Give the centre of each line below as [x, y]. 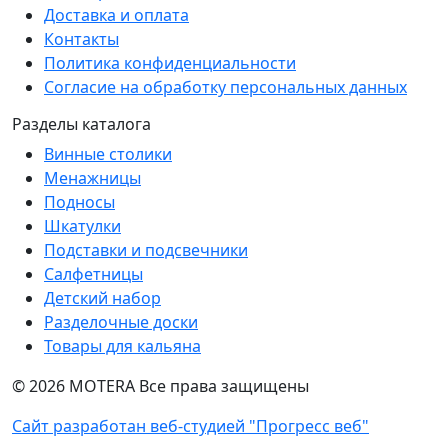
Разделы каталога [81, 124]
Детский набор [102, 298]
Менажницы [92, 178]
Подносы [79, 202]
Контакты [81, 39]
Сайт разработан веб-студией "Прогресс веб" [190, 426]
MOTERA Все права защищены [187, 386]
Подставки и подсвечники [146, 250]
